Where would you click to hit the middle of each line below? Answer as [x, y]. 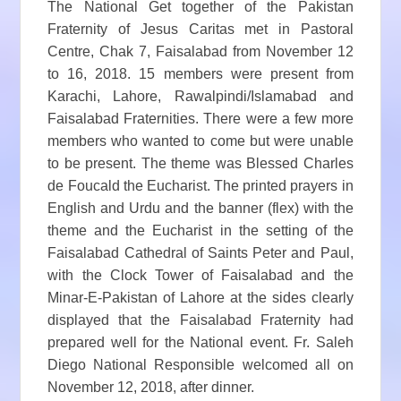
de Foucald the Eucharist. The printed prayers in [200, 186]
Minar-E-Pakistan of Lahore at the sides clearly [200, 298]
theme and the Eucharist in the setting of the [200, 231]
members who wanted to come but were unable [200, 141]
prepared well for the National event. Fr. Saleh [200, 343]
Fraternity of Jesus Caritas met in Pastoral [200, 30]
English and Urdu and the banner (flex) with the [200, 209]
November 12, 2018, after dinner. [151, 388]
